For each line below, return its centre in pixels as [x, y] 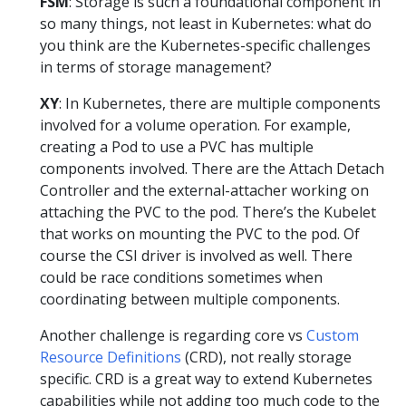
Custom [333, 335]
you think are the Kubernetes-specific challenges [205, 45]
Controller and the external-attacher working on [204, 190]
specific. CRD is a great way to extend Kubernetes [206, 378]
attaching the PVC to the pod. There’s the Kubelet [208, 212]
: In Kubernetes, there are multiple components [220, 103]
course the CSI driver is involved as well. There [196, 255]
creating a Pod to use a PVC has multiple [177, 146]
